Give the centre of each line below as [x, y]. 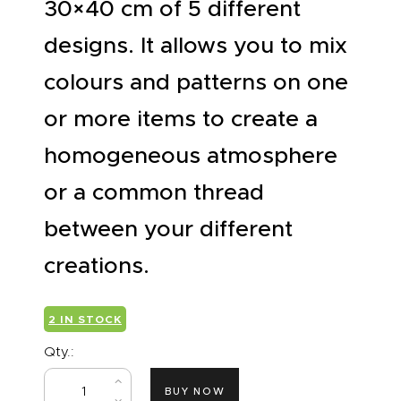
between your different [168, 228]
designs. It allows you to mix [196, 45]
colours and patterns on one [196, 81]
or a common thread [154, 192]
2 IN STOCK [85, 319]
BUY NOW [195, 391]
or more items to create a [181, 118]
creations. [97, 265]
